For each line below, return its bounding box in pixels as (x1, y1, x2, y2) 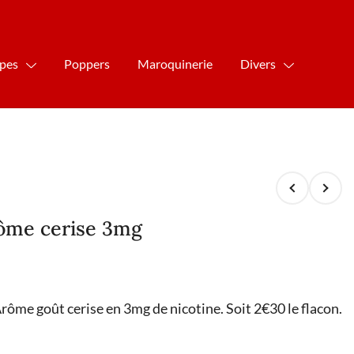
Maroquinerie (137, 55, 213, 71)
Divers (240, 55, 277, 71)
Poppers (64, 55, 111, 71)
